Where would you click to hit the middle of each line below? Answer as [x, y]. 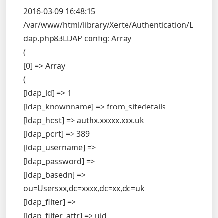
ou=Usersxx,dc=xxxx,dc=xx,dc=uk [84, 188]
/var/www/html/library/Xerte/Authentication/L [108, 25]
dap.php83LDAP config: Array [77, 38]
